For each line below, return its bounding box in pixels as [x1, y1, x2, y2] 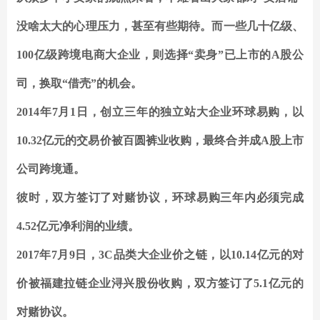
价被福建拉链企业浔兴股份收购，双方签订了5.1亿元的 [16, 277, 304, 290]
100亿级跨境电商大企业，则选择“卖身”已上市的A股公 [16, 49, 304, 61]
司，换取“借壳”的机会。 [16, 77, 142, 90]
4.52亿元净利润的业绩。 [16, 220, 139, 233]
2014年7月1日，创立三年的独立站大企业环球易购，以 [16, 106, 304, 119]
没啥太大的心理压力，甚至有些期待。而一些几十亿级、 [16, 20, 304, 33]
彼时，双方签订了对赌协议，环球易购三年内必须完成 [16, 191, 304, 204]
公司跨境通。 [16, 163, 85, 176]
